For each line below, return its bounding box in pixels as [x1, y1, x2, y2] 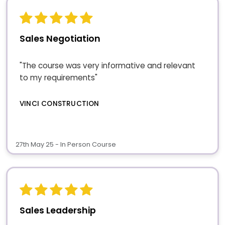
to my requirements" [20, 72, 97, 83]
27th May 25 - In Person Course [16, 140, 116, 149]
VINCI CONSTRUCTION [20, 99, 99, 109]
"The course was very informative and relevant [20, 60, 195, 71]
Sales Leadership [20, 204, 96, 216]
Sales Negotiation [20, 32, 100, 45]
